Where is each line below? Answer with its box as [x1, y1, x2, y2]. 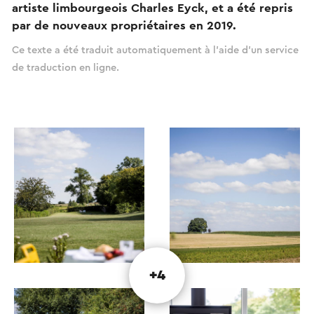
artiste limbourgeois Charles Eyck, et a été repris [12, 1, 293, 14]
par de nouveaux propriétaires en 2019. [12, 19, 236, 32]
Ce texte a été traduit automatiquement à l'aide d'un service [12, 44, 299, 55]
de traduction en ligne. [12, 62, 119, 73]
